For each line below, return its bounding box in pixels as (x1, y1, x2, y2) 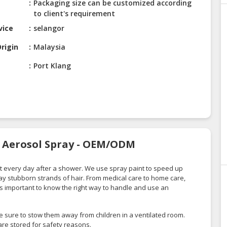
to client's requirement (33, 9, 116, 19)
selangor (33, 23, 65, 33)
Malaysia (33, 42, 66, 52)
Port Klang (33, 61, 71, 71)
